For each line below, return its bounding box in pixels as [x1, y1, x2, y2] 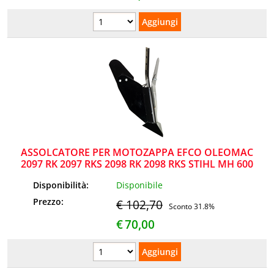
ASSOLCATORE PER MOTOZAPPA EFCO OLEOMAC [21, 146, 253, 160]
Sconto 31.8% [169, 201, 215, 211]
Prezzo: [33, 195, 67, 207]
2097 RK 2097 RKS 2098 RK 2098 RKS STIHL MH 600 [21, 157, 253, 171]
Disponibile [116, 179, 163, 191]
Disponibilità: [33, 179, 92, 191]
